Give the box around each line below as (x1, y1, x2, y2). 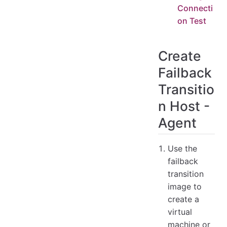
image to (168, 181, 202, 192)
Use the (168, 143, 198, 154)
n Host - (158, 98, 210, 114)
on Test (177, 16, 207, 26)
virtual (168, 206, 193, 217)
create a (168, 194, 200, 204)
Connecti (177, 3, 213, 13)
